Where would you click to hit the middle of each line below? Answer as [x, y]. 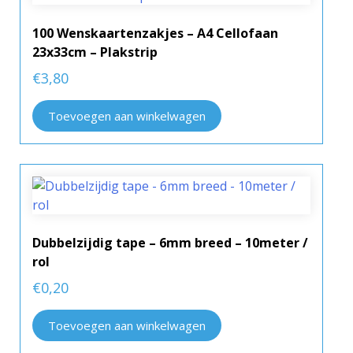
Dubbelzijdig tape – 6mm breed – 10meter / [170, 242]
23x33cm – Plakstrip [95, 52]
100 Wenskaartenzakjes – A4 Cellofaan [155, 33]
